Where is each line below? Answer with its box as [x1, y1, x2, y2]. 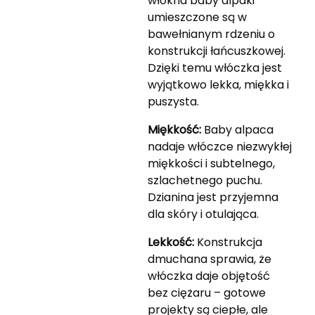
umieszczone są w [147, 9, 247, 26]
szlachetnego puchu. [147, 172, 262, 189]
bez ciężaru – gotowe [147, 285, 266, 302]
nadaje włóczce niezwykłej [147, 139, 292, 155]
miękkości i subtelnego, [147, 155, 275, 172]
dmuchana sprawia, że [147, 251, 271, 268]
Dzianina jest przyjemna [147, 189, 278, 206]
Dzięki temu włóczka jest [147, 60, 282, 77]
